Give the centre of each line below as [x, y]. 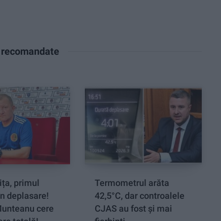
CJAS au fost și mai [134, 209]
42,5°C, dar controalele [140, 196]
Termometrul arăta [132, 183]
